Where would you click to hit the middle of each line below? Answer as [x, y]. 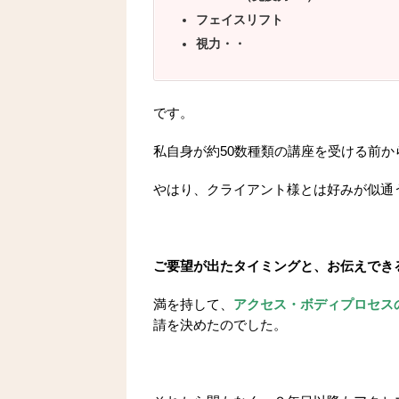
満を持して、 [193, 305]
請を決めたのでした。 [220, 325]
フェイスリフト [240, 20]
